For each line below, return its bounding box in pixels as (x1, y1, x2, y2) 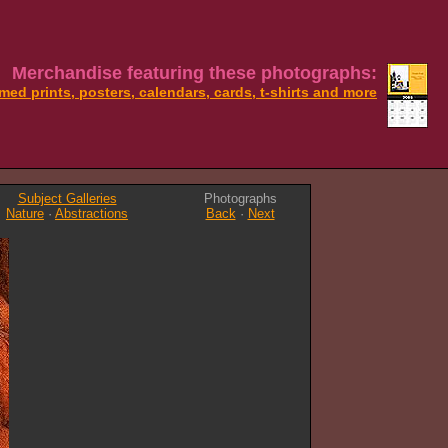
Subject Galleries (17, 191, 117, 206)
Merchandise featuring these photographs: (7, 63, 377, 83)
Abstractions (55, 206, 128, 221)
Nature (6, 206, 44, 221)
